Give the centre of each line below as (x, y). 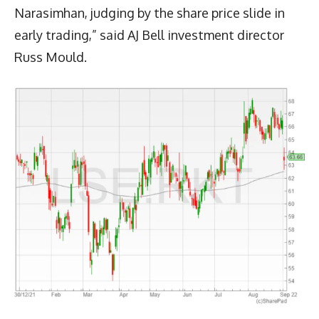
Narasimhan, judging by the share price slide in (150, 12)
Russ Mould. (51, 57)
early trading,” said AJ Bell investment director (149, 35)
